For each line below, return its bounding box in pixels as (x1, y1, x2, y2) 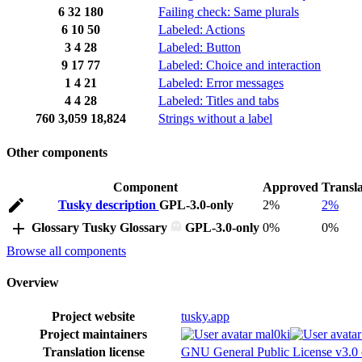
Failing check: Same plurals (158, 5, 299, 19)
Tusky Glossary (82, 220, 170, 234)
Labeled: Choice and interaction (158, 58, 321, 73)
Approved (263, 179, 318, 194)
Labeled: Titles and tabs (158, 94, 279, 108)
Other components (6, 145, 107, 160)
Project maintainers (40, 327, 147, 342)
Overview (6, 275, 59, 289)
